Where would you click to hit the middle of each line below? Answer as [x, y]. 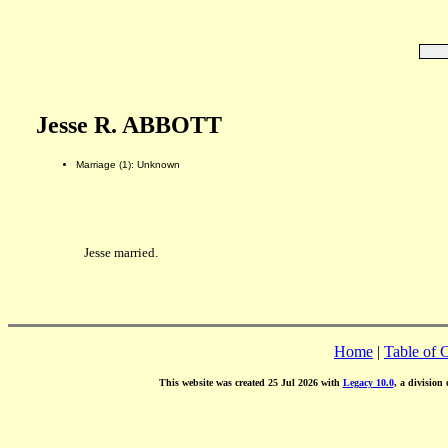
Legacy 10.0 [368, 382]
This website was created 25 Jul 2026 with [250, 382]
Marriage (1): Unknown [127, 164]
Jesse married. [120, 252]
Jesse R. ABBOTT [128, 125]
